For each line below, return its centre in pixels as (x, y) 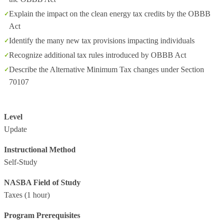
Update (15, 129)
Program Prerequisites (42, 215)
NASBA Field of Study (42, 182)
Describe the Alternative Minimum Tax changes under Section (107, 69)
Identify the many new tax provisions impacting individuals (102, 41)
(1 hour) (36, 195)
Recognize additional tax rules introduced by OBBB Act (98, 55)
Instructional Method (40, 150)
